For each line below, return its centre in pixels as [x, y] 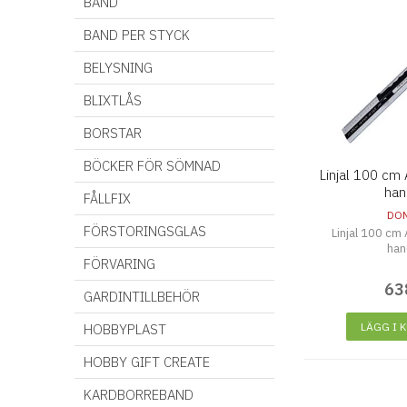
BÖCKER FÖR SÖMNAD [152, 166]
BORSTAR [113, 133]
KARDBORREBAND [139, 395]
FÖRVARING [119, 264]
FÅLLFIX [107, 199]
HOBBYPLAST [125, 329]
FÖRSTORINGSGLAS [145, 231]
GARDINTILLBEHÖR [142, 297]
